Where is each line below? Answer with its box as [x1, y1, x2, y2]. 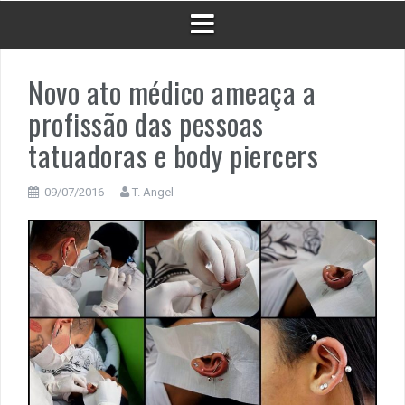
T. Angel [132, 185, 174, 199]
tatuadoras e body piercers [28, 134, 318, 176]
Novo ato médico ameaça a [28, 71, 316, 113]
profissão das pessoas [28, 102, 264, 145]
